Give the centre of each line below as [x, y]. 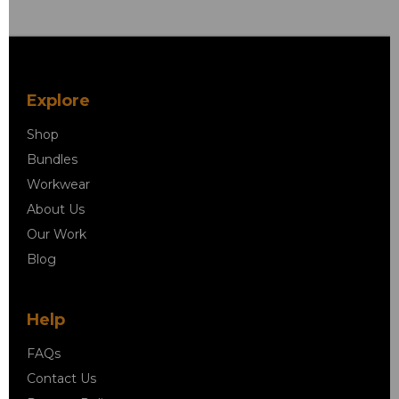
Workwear [58, 184]
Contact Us [61, 378]
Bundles [52, 159]
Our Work [57, 234]
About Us [56, 209]
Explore [58, 100]
